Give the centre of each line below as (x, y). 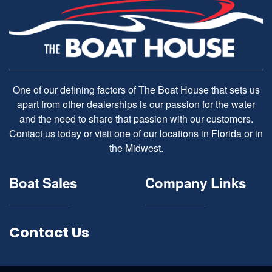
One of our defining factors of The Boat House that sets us (136, 90)
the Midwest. (136, 148)
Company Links (195, 183)
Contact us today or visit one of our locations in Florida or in (136, 133)
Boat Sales (43, 183)
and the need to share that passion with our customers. (136, 119)
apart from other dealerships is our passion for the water (136, 104)
